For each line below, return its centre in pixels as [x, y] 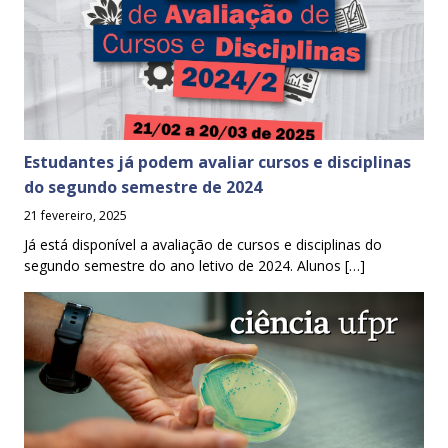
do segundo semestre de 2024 [143, 186]
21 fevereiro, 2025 [75, 215]
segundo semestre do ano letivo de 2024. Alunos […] [194, 265]
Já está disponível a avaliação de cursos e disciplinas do [203, 244]
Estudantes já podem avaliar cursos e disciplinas [217, 161]
